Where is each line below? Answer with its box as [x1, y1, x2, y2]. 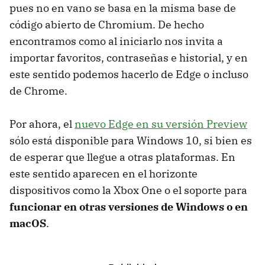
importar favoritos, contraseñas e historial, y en [9, 50, 248, 64]
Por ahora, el [9, 117, 75, 131]
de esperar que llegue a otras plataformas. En [9, 150, 235, 164]
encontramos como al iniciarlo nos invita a [9, 34, 223, 48]
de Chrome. [9, 83, 67, 98]
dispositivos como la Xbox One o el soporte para [9, 183, 247, 197]
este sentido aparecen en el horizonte [9, 166, 198, 180]
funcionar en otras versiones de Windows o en [9, 199, 248, 214]
